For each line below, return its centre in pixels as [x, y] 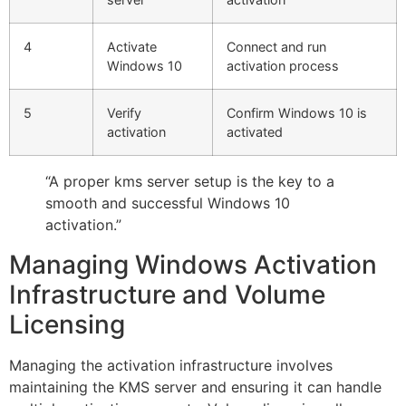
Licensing [67, 324]
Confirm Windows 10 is [297, 112]
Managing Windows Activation [193, 264]
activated [255, 131]
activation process [283, 65]
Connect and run [276, 46]
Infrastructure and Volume [167, 294]
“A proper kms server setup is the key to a [190, 181]
